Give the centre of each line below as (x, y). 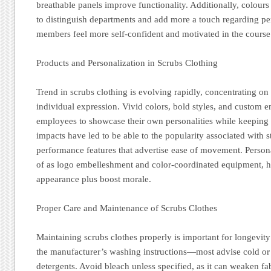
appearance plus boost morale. (94, 179)
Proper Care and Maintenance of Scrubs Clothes (127, 208)
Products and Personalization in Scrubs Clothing (127, 63)
